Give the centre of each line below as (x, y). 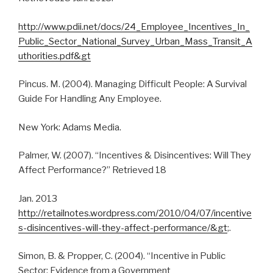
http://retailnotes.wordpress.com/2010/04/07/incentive (135, 213)
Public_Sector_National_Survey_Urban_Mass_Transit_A (135, 41)
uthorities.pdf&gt (55, 56)
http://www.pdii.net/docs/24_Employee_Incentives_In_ (134, 27)
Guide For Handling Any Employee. (90, 99)
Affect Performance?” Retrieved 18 (92, 170)
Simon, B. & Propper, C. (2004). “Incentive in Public (122, 256)
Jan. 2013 (38, 198)
